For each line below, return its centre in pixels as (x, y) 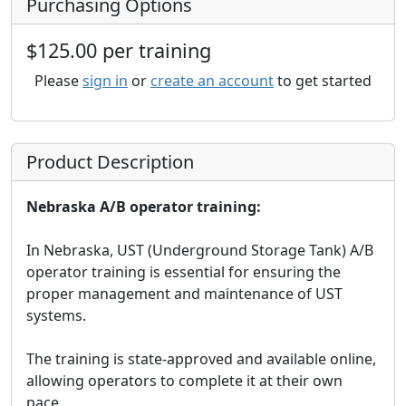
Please (58, 81)
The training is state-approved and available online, (201, 359)
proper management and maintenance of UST (184, 294)
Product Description (110, 162)
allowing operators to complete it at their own (184, 381)
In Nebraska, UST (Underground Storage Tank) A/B (200, 250)
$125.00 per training (119, 50)
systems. (56, 315)
